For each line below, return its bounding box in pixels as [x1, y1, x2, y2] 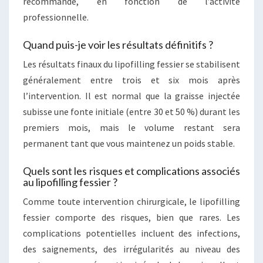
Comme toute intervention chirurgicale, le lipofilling [23, 195, 240, 207]
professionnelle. [23, 11, 89, 23]
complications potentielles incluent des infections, [23, 227, 240, 239]
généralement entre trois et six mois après [23, 73, 240, 86]
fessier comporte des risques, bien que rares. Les [23, 211, 240, 223]
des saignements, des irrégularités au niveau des [23, 242, 240, 255]
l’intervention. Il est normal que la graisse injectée [23, 89, 240, 102]
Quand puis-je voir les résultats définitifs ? [23, 38, 213, 51]
